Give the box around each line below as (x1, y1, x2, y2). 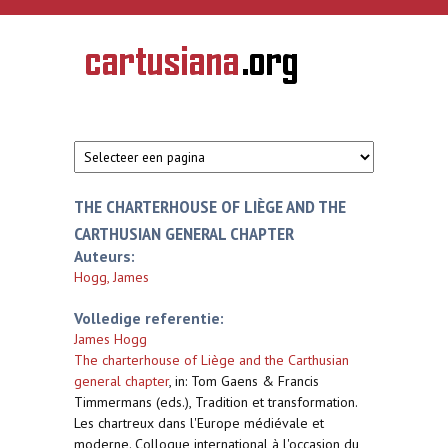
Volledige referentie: (74, 308, 224, 328)
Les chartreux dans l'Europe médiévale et (74, 414, 324, 432)
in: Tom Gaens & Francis (175, 372, 319, 390)
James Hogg (74, 330, 147, 348)
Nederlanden (86, 112, 154, 130)
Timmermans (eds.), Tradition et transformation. (74, 393, 357, 411)
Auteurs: (74, 246, 135, 266)
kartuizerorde (86, 84, 154, 102)
